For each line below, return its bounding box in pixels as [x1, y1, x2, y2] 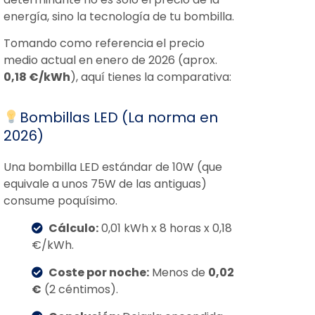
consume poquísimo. [4, 193, 117, 209]
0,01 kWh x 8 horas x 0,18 [98, 220, 232, 236]
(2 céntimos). [41, 281, 118, 297]
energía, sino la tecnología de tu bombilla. [4, 8, 234, 25]
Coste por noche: [49, 264, 149, 281]
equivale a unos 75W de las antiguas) [4, 176, 207, 192]
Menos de [149, 264, 208, 281]
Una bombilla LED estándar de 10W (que [4, 159, 222, 175]
